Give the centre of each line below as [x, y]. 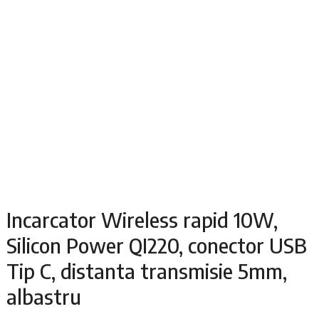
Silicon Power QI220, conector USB [156, 245]
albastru [43, 296]
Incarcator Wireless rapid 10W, [142, 219]
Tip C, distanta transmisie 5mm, [146, 270]
